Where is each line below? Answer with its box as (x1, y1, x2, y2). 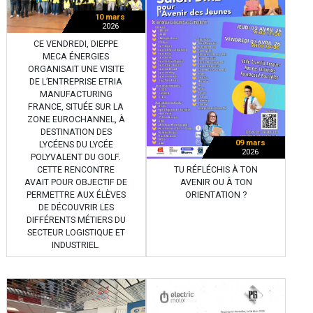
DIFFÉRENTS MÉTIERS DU (26, 214, 126, 225)
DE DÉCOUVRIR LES (38, 202, 114, 212)
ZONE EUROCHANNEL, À (27, 114, 125, 124)
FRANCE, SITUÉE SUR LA (28, 101, 124, 112)
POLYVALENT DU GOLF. (31, 152, 122, 162)
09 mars (235, 138, 265, 147)
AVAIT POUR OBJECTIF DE (24, 177, 128, 187)
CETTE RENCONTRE (37, 164, 115, 175)
